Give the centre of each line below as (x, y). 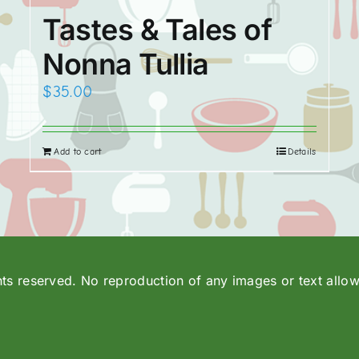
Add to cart (78, 152)
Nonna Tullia (126, 65)
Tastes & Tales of (157, 30)
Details (302, 152)
